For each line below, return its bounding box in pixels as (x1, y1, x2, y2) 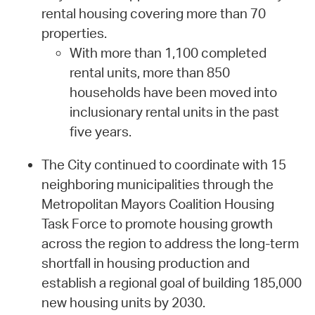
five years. (69, 122, 131, 140)
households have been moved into (69, 83, 277, 101)
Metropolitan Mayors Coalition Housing (41, 195, 274, 212)
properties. (41, 24, 107, 41)
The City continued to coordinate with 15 (41, 155, 286, 173)
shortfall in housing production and (41, 254, 250, 271)
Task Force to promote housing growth (41, 214, 273, 232)
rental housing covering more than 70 (41, 4, 266, 22)
